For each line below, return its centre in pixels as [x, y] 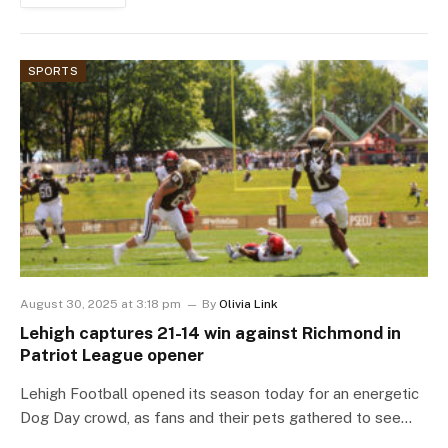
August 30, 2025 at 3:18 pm [100, 304]
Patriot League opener [112, 355]
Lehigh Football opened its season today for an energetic [219, 394]
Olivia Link [248, 304]
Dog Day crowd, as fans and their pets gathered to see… [216, 418]
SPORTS [53, 71]
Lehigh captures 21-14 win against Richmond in [210, 333]
